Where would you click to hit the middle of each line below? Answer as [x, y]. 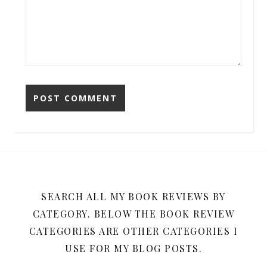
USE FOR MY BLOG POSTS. [133, 248]
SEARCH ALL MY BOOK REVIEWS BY [133, 196]
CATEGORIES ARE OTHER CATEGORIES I [133, 231]
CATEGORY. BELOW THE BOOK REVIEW [133, 213]
